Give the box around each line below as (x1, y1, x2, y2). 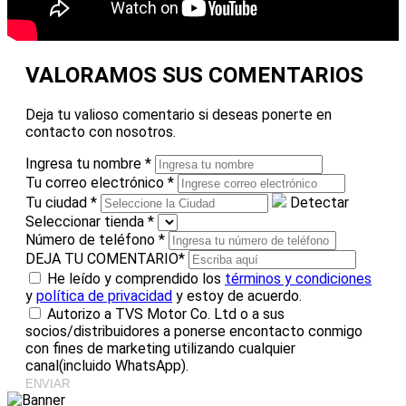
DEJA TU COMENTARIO (25, 249, 179, 267)
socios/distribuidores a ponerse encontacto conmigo (25, 322, 362, 340)
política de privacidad (36, 286, 172, 304)
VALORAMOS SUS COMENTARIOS (25, 62, 363, 88)
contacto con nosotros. (25, 122, 176, 140)
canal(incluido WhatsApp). (25, 356, 188, 374)
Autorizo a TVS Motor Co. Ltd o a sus (47, 304, 285, 323)
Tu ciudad (25, 193, 91, 211)
